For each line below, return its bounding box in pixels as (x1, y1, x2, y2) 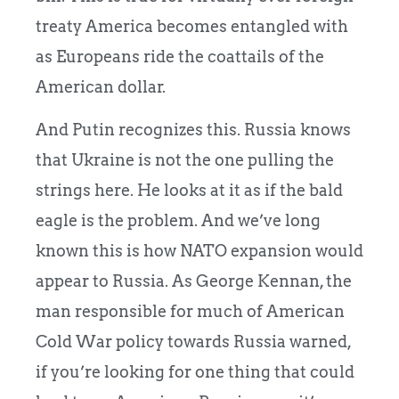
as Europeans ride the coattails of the (36, 46, 324, 66)
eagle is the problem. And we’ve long (36, 211, 321, 231)
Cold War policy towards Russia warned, (36, 332, 351, 352)
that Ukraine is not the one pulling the (36, 151, 334, 170)
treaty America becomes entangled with (36, 16, 348, 36)
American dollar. (36, 77, 166, 96)
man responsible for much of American (36, 302, 345, 322)
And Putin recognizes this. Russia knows (36, 120, 351, 140)
